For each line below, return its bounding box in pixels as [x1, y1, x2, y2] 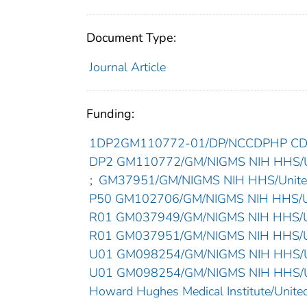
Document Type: [86, 29, 176, 47]
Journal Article [88, 59, 166, 76]
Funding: [86, 106, 134, 123]
